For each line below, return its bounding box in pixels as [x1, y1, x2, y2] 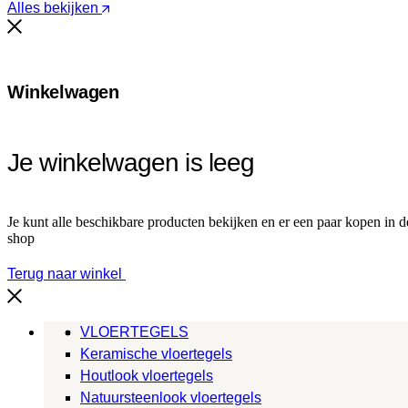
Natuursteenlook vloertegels [80, 389, 261, 405]
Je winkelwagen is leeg [7, 148, 255, 178]
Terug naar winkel [7, 265, 126, 281]
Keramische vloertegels [80, 345, 232, 362]
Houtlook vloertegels [80, 367, 213, 383]
